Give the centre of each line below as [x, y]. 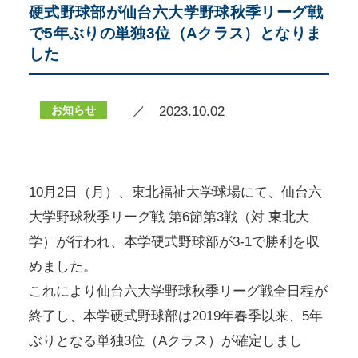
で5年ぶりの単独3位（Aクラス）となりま [175, 34]
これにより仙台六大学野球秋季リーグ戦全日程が [178, 292]
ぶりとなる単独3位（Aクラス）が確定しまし [165, 341]
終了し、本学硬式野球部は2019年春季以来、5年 [175, 316]
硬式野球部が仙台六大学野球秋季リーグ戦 [175, 13]
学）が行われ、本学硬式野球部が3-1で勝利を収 [174, 242]
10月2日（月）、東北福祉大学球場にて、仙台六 [175, 193]
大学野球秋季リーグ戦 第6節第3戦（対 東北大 [169, 217]
